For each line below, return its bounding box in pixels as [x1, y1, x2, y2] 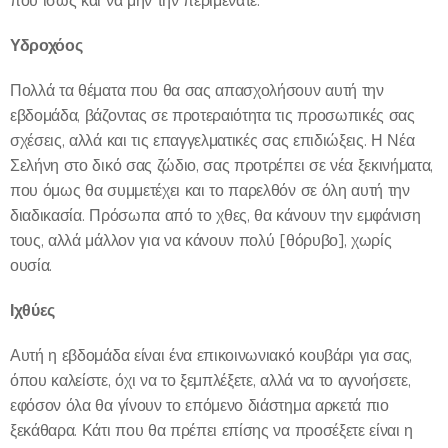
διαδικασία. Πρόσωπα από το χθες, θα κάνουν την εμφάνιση [10, 206, 421, 226]
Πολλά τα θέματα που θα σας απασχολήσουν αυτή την [10, 81, 384, 101]
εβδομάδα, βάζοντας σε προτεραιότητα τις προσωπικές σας [10, 106, 415, 126]
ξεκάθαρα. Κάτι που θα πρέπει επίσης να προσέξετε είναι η [10, 421, 414, 441]
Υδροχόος [10, 35, 83, 57]
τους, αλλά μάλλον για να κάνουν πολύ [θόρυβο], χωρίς [10, 231, 392, 251]
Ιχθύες [10, 300, 56, 322]
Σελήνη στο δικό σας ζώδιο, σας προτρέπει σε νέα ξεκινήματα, [10, 156, 434, 176]
